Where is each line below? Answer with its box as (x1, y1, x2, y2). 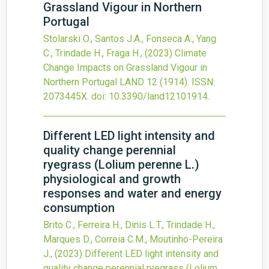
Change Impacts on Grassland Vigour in (43, 62, 207, 73)
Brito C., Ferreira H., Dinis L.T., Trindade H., (43, 219, 215, 231)
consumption (43, 201, 115, 215)
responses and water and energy (43, 186, 222, 201)
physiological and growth (43, 172, 181, 186)
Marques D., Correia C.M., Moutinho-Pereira (43, 234, 223, 245)
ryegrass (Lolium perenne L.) (43, 157, 199, 172)
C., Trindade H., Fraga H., (43, 47, 145, 59)
